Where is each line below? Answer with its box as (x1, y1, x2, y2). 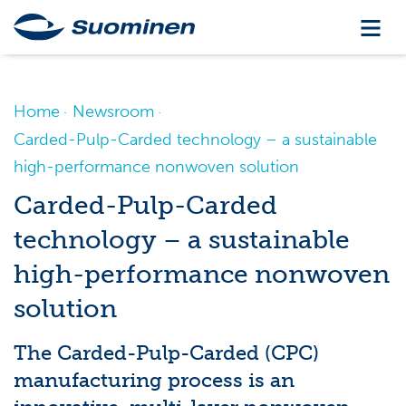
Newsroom (72, 101, 154, 121)
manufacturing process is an (14, 368, 295, 392)
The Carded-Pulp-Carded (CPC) (14, 341, 319, 365)
